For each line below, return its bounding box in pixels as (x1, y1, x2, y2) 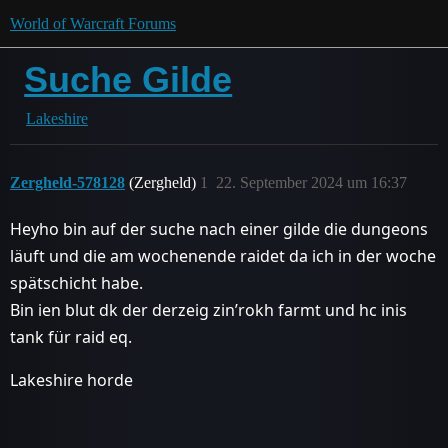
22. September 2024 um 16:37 (216, 174, 407, 191)
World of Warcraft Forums (10, 15, 176, 32)
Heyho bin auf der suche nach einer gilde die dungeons (10, 218, 428, 240)
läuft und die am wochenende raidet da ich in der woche (10, 245, 436, 267)
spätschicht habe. (10, 272, 143, 294)
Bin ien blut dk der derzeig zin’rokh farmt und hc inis (10, 299, 407, 321)
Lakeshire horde (10, 369, 133, 391)
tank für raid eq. (10, 326, 132, 348)
